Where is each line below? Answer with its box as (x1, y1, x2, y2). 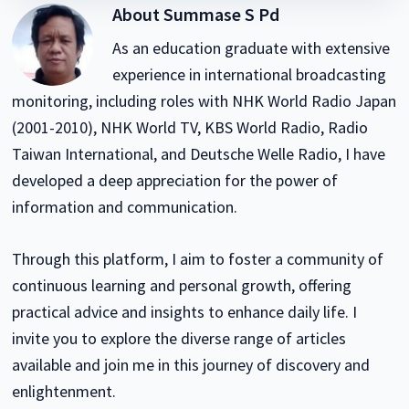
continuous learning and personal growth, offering (12, 275, 352, 297)
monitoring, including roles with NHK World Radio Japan (12, 90, 397, 112)
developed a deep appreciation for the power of (12, 170, 339, 192)
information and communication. (12, 196, 238, 218)
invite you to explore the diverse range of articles (12, 328, 347, 350)
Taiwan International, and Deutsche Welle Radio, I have (12, 143, 386, 165)
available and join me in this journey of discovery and (12, 354, 371, 376)
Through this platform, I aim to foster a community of (12, 248, 384, 270)
